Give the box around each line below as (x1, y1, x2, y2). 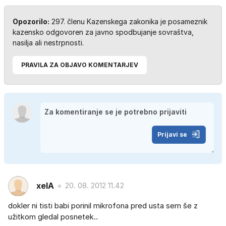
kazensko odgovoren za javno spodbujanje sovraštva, (13, 27, 194, 36)
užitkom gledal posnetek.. (8, 211, 98, 221)
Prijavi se (157, 130, 187, 138)
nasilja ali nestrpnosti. (13, 38, 84, 47)
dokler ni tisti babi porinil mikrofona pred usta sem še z (8, 200, 198, 210)
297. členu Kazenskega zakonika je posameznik (49, 17, 207, 26)
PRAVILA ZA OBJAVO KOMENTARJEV (21, 61, 138, 69)
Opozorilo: (13, 17, 49, 26)
